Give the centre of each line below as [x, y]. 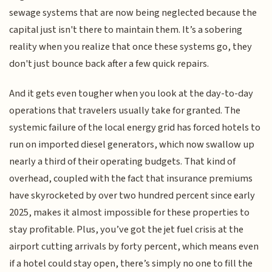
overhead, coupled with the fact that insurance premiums [131, 178]
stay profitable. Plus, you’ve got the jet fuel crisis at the [127, 229]
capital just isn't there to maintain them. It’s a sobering [126, 30]
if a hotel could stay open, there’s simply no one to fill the [131, 263]
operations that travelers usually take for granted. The [125, 110]
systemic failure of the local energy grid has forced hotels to [135, 127]
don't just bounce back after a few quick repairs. [109, 64]
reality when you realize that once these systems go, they [131, 47]
